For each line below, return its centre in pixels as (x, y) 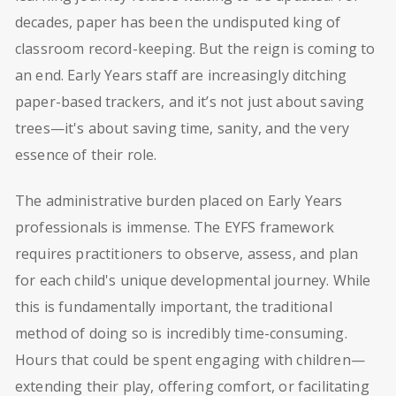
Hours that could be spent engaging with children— (190, 360)
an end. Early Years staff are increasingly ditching (181, 76)
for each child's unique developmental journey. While (193, 281)
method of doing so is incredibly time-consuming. (181, 334)
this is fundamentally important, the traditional (174, 307)
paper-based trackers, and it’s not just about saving (190, 102)
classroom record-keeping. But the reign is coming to (195, 49)
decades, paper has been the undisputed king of (178, 23)
